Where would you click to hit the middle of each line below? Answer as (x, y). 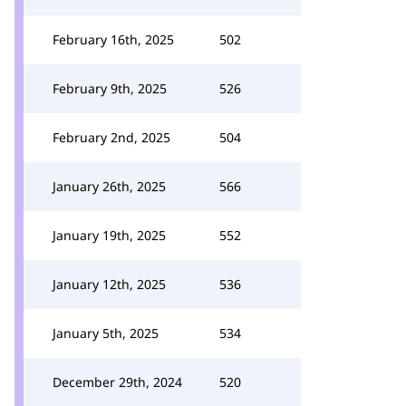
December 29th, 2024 (117, 382)
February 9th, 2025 (110, 88)
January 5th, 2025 (106, 333)
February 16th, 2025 (113, 39)
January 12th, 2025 (109, 284)
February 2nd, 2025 (111, 137)
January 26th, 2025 (109, 186)
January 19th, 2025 (109, 235)
